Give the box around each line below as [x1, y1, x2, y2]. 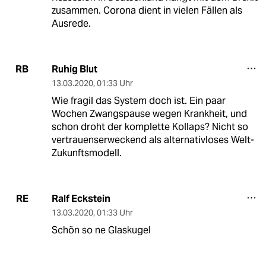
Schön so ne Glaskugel [51, 223, 151, 236]
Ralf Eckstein [51, 192, 110, 205]
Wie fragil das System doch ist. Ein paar [51, 94, 226, 107]
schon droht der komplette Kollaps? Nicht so [51, 120, 248, 133]
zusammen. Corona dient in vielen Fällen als [51, 4, 242, 17]
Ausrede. [51, 17, 91, 30]
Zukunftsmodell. [51, 146, 122, 159]
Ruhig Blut [51, 62, 97, 75]
